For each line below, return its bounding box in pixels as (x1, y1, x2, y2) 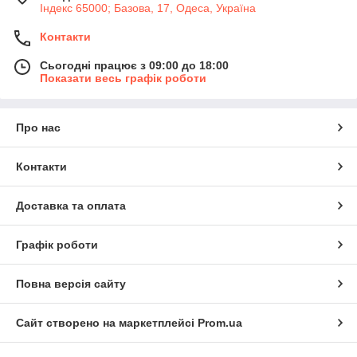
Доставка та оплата (16, 198, 126, 212)
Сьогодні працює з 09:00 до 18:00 (40, 58, 229, 72)
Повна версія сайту (16, 277, 126, 290)
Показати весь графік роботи (40, 71, 206, 84)
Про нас (16, 120, 61, 134)
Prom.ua (198, 316, 242, 329)
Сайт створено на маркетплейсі (16, 316, 198, 329)
